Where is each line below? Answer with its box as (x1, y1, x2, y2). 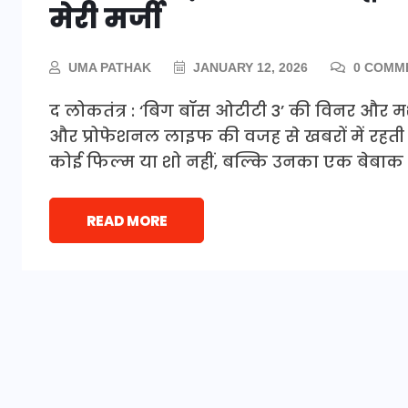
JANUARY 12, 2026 (189, 59, 308, 75)
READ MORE (86, 210, 168, 230)
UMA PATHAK (68, 59, 151, 75)
